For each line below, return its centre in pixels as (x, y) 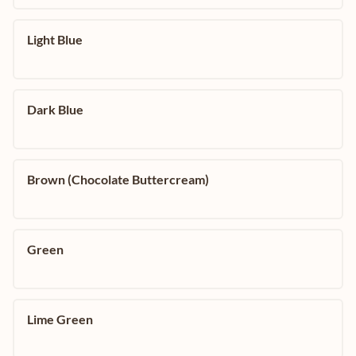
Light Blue (55, 40)
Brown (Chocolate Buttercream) (118, 180)
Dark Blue (55, 110)
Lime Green (60, 319)
